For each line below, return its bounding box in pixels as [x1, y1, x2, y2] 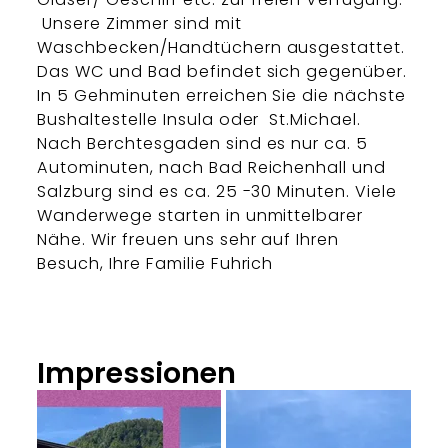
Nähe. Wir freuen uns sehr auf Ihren [37, 228, 340, 252]
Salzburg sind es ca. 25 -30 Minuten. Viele [37, 180, 397, 204]
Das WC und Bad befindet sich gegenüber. [37, 60, 408, 84]
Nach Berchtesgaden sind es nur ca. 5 [37, 132, 369, 156]
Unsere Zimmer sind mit [37, 12, 242, 36]
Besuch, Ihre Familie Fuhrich [37, 252, 274, 276]
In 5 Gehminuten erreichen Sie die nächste [37, 84, 406, 108]
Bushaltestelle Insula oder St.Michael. [37, 108, 362, 132]
